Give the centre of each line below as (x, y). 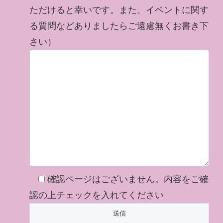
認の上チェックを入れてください (97, 195)
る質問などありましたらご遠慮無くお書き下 (119, 26)
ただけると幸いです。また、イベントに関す (119, 10)
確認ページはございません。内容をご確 (127, 179)
